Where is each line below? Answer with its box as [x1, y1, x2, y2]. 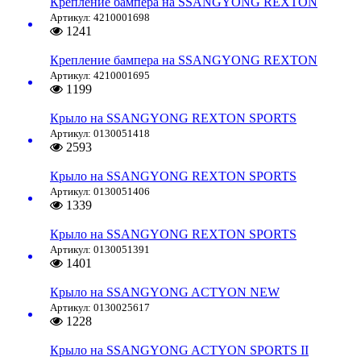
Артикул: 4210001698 [50, 11, 150, 24]
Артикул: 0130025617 [50, 301, 150, 314]
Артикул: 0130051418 [50, 127, 150, 140]
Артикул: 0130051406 [50, 185, 150, 198]
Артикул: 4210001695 [50, 69, 150, 82]
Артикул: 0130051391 [50, 243, 150, 256]
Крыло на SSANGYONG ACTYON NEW [50, 285, 280, 300]
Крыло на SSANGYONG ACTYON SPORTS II [50, 343, 309, 358]
